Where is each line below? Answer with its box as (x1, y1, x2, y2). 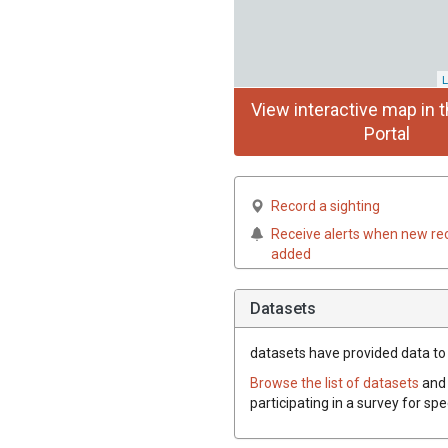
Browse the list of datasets (250, 374, 422, 391)
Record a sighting (271, 197, 380, 214)
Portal (363, 122, 410, 144)
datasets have (250, 344, 340, 361)
